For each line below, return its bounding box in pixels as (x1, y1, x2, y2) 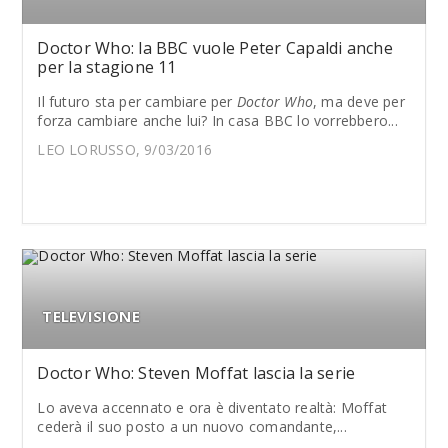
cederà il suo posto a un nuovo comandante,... (37, 416, 347, 436)
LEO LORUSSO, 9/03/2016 (37, 139, 213, 159)
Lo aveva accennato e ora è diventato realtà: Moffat (37, 397, 388, 417)
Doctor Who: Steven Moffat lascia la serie (37, 361, 356, 384)
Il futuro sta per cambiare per (37, 91, 237, 111)
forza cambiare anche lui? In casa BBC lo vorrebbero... (37, 110, 398, 130)
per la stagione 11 (37, 55, 177, 78)
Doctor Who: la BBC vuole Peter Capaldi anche (37, 36, 393, 59)
